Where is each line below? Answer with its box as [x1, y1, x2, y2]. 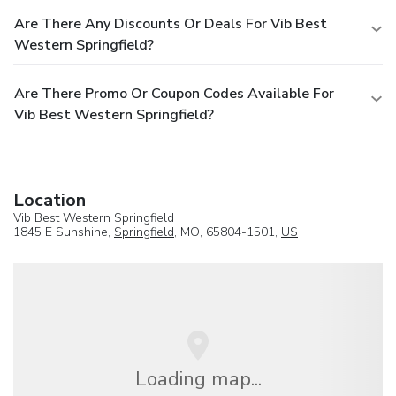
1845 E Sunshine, [13, 223, 114, 240]
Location [13, 187, 86, 212]
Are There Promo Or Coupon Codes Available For [14, 83, 334, 103]
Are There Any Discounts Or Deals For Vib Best [14, 13, 327, 34]
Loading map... [134, 364, 262, 392]
